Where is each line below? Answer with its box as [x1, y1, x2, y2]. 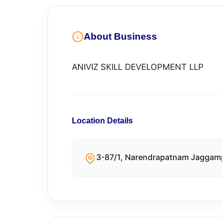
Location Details [72, 116, 133, 125]
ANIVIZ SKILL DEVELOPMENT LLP [72, 62, 204, 72]
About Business [84, 31, 157, 42]
